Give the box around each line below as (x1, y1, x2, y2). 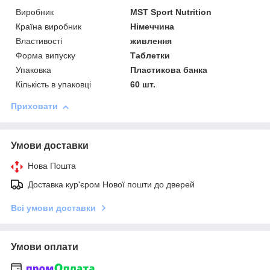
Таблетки (130, 51, 171, 61)
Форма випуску (16, 51, 75, 61)
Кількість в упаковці (16, 80, 91, 90)
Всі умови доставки (11, 203, 96, 213)
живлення (130, 36, 172, 46)
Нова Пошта (28, 161, 76, 171)
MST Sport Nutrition (130, 7, 212, 17)
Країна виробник (16, 22, 81, 32)
